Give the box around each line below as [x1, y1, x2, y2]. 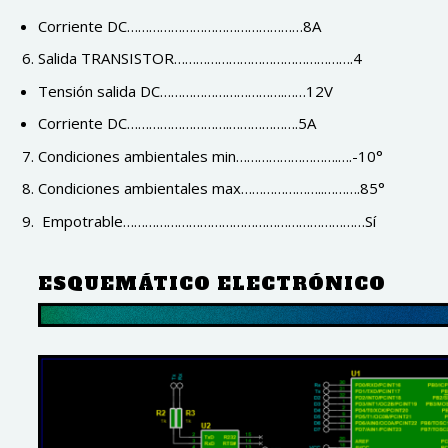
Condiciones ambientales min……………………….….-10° [37, 145, 383, 166]
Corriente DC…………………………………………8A [37, 15, 321, 36]
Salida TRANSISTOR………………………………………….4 [37, 48, 362, 69]
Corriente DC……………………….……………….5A [37, 113, 316, 134]
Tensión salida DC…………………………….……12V [37, 80, 333, 101]
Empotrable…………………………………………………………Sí [37, 210, 376, 231]
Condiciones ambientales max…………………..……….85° [37, 178, 385, 199]
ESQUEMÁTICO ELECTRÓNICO [37, 271, 386, 297]
